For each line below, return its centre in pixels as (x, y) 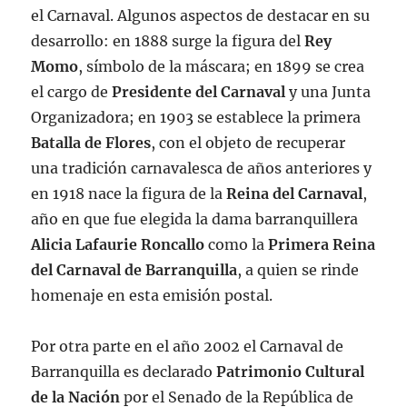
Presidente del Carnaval (199, 91)
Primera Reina (322, 244)
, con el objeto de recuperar (248, 142)
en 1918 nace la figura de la (129, 193)
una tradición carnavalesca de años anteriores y (202, 168)
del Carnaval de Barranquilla (134, 269)
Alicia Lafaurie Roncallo (118, 244)
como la (237, 244)
